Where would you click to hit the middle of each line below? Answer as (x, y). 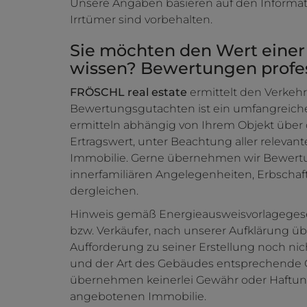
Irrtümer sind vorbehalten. (141, 20)
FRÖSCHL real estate (130, 93)
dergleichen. (104, 191)
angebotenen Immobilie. (138, 297)
